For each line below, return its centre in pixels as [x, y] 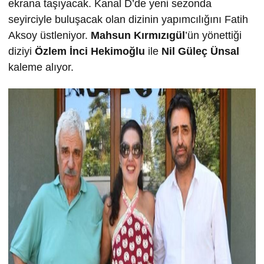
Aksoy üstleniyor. [49, 36]
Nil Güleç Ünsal [200, 52]
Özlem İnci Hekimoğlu [91, 52]
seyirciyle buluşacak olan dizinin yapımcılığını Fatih [128, 20]
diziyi [22, 52]
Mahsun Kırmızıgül [138, 36]
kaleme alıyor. [41, 67]
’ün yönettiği [213, 36]
